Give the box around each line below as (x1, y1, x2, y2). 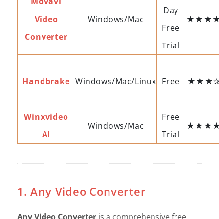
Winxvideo (24, 111, 68, 122)
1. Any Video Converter (17, 183, 146, 198)
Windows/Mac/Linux (75, 75, 156, 87)
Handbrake (22, 75, 70, 87)
